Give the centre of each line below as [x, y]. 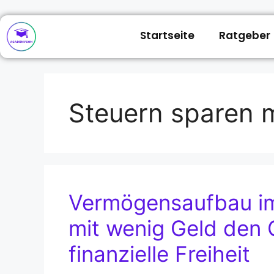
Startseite [167, 35]
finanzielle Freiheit [159, 254]
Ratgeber [244, 35]
